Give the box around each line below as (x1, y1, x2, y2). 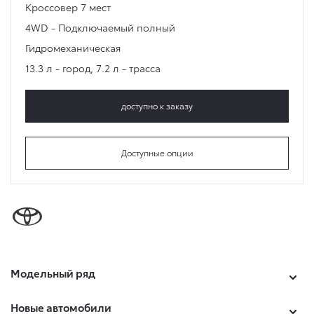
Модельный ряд (11, 265, 95, 281)
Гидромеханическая (25, 41, 121, 55)
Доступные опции (121, 146, 193, 158)
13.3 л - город (25, 61, 90, 75)
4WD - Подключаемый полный (25, 20, 175, 34)
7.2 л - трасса (96, 61, 161, 75)
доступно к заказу (121, 100, 193, 111)
